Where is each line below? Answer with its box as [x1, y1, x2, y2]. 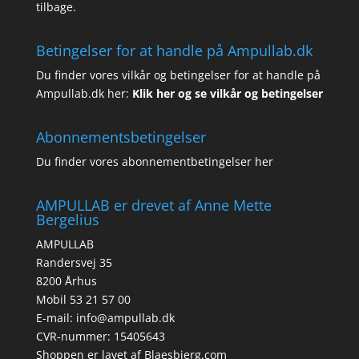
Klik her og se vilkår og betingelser [131, 86, 323, 102]
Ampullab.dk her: [35, 86, 129, 102]
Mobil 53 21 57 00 [35, 292, 131, 308]
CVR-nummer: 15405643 [35, 329, 165, 345]
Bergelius [35, 210, 99, 230]
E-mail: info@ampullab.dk [35, 310, 175, 326]
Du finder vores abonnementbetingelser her [35, 154, 273, 170]
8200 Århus [35, 273, 97, 289]
